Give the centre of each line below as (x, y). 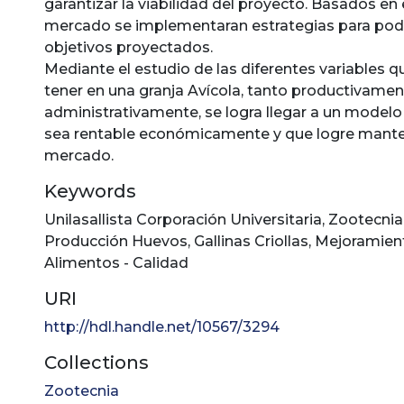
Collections (96, 363)
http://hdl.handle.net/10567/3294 (162, 327)
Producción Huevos (116, 241)
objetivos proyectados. (129, 47)
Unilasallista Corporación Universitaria (183, 220)
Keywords (90, 191)
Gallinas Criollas (251, 241)
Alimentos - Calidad (116, 263)
